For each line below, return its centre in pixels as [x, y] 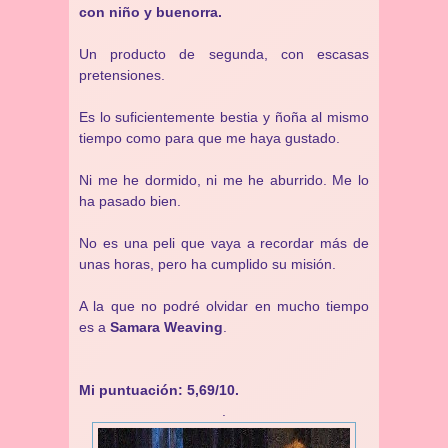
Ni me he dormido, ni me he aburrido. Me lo [224, 180]
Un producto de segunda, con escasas [224, 54]
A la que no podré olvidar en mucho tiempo [224, 306]
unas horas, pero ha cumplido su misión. [207, 264]
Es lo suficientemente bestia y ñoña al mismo [224, 117]
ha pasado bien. [130, 201]
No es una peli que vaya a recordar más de [224, 243]
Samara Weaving [166, 327]
